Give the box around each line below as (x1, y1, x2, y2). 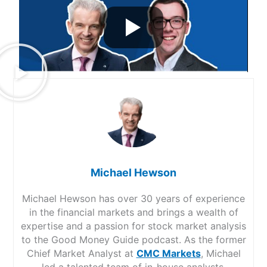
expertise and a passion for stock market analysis (21, 219, 246, 232)
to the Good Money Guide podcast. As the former (21, 233, 246, 246)
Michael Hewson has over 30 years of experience (22, 192, 245, 204)
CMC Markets (136, 247, 201, 259)
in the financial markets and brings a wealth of (29, 206, 238, 218)
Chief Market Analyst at (26, 247, 136, 259)
